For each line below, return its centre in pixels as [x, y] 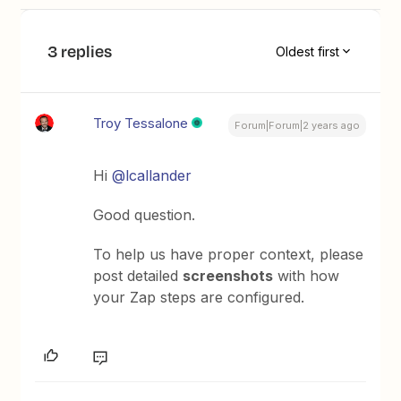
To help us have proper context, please [229, 254]
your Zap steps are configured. [199, 297]
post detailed [138, 276]
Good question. [145, 215]
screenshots [228, 276]
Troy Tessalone [141, 123]
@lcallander [152, 175]
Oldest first [307, 51]
